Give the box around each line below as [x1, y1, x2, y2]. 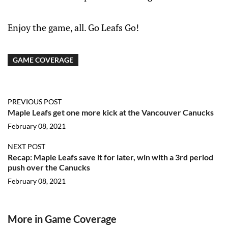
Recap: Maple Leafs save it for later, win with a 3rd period [8, 152, 213, 162]
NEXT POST [8, 142, 45, 151]
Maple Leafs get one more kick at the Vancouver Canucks [8, 107, 214, 117]
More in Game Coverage [8, 213, 117, 225]
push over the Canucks [8, 162, 90, 172]
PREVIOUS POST [8, 97, 62, 106]
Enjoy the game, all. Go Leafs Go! [8, 21, 139, 34]
